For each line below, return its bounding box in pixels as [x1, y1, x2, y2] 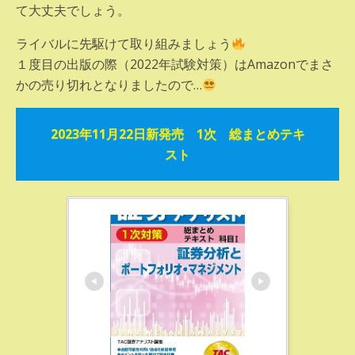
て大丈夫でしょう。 [16, 2, 130, 19]
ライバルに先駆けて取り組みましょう [16, 35, 231, 52]
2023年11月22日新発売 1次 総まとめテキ [50, 125, 305, 143]
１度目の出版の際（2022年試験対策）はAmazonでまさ [16, 55, 334, 73]
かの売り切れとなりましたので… [16, 76, 202, 94]
